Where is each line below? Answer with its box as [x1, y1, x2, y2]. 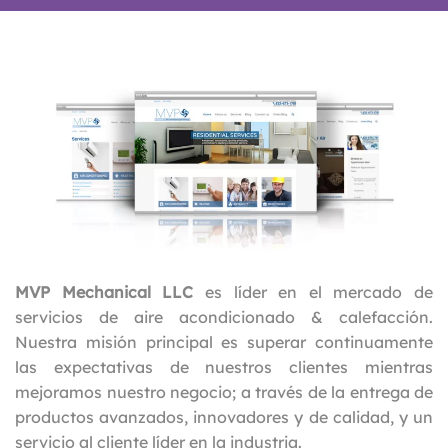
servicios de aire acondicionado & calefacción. [15, 307, 433, 327]
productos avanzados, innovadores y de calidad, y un [15, 407, 433, 427]
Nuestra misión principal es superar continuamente [15, 332, 433, 352]
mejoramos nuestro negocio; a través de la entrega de [15, 382, 433, 402]
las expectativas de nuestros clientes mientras [15, 357, 433, 377]
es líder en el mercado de [193, 282, 433, 302]
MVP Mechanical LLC [15, 282, 194, 302]
